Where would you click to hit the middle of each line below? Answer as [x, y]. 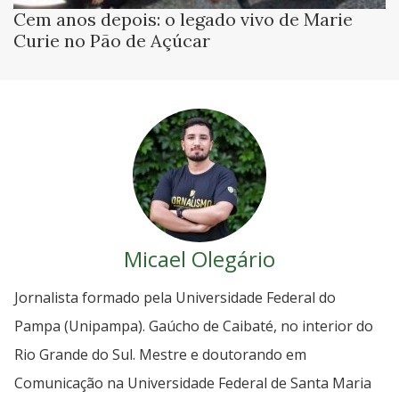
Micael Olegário [199, 258]
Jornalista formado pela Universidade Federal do [175, 297]
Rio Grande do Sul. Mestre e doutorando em [160, 354]
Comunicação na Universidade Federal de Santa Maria [193, 383]
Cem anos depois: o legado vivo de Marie [183, 19]
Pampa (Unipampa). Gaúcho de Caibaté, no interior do [194, 326]
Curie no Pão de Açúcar [112, 40]
